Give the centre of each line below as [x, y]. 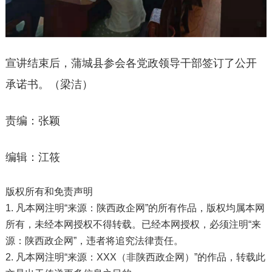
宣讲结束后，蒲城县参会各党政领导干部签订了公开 [131, 63]
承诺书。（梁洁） [49, 84]
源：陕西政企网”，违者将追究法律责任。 [94, 240]
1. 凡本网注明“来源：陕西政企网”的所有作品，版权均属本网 [135, 208]
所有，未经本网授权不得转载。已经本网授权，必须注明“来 [133, 224]
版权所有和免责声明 [49, 191]
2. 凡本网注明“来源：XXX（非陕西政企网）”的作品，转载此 [135, 257]
